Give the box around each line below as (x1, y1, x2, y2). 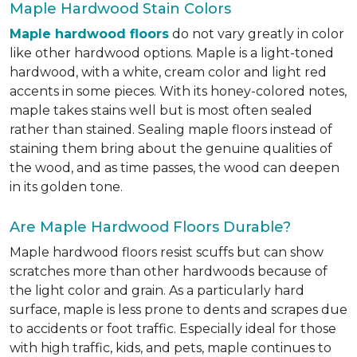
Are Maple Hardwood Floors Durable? (10, 218, 291, 236)
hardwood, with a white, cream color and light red (10, 65, 327, 80)
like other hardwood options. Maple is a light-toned (10, 45, 334, 61)
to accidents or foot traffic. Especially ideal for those (10, 321, 336, 336)
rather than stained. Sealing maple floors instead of (10, 122, 332, 137)
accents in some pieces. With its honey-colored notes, (10, 84, 347, 99)
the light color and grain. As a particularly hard (10, 283, 304, 298)
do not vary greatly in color (169, 26, 344, 41)
